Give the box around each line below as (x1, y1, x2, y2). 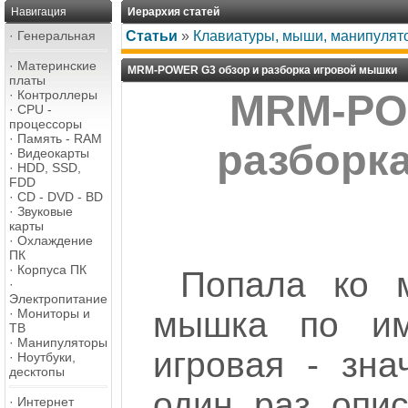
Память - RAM (17, 131, 102, 146)
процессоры (9, 117, 82, 131)
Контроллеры (17, 87, 97, 102)
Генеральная (17, 28, 96, 43)
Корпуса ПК (17, 262, 87, 277)
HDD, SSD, (17, 160, 81, 175)
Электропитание (9, 291, 107, 306)
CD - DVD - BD (17, 189, 103, 204)
